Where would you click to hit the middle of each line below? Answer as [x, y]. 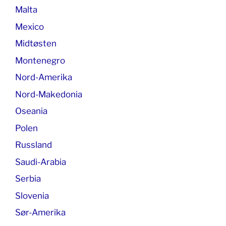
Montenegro [40, 60]
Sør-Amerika [40, 212]
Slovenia [32, 195]
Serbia [28, 179]
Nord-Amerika [44, 77]
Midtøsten [36, 43]
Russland [34, 145]
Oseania [31, 111]
